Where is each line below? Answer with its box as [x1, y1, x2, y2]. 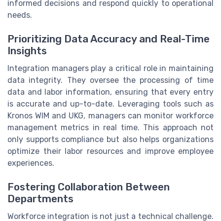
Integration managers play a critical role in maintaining [7, 63, 214, 73]
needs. [7, 10, 32, 20]
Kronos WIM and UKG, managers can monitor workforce [7, 110, 214, 120]
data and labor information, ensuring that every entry [7, 87, 214, 97]
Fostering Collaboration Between [7, 181, 170, 193]
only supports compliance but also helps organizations [7, 134, 214, 144]
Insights [7, 44, 47, 57]
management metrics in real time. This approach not [7, 122, 214, 132]
